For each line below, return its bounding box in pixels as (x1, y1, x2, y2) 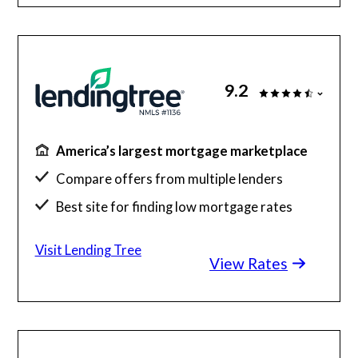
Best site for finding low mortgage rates (56, 198, 293, 216)
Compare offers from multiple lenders (56, 170, 284, 188)
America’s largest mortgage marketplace (56, 142, 308, 160)
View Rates (209, 253, 288, 272)
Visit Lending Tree (34, 241, 141, 259)
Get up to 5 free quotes (56, 226, 196, 244)
